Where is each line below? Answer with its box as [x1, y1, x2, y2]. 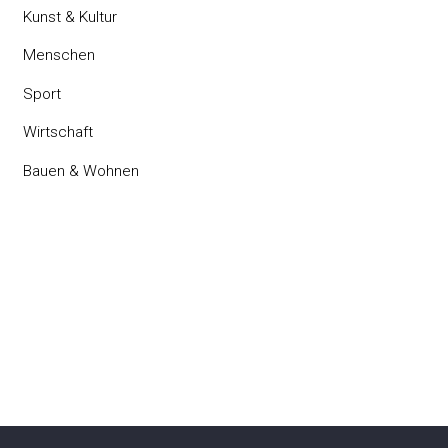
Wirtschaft [23, 123, 94, 142]
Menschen [23, 46, 96, 65]
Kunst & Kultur [23, 7, 118, 26]
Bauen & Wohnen [23, 161, 140, 180]
